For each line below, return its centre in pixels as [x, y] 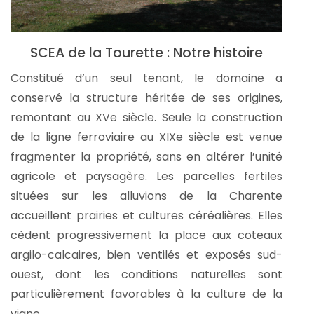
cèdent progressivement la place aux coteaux [146, 235]
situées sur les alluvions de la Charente [146, 196]
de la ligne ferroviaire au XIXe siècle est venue [146, 137]
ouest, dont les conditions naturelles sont [146, 275]
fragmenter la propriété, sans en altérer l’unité [146, 157]
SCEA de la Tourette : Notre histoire [146, 53]
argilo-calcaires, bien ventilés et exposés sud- [146, 255]
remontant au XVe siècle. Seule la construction [146, 118]
